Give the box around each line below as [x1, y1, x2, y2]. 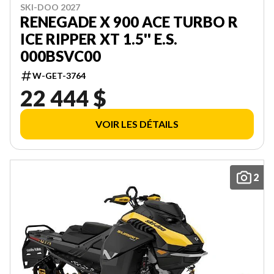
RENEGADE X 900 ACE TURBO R [20, 12, 238, 31]
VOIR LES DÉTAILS [95, 117, 179, 130]
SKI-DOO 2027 [20, 1, 80, 12]
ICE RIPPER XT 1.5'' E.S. [20, 29, 177, 48]
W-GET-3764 [32, 70, 86, 81]
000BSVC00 [20, 46, 101, 65]
